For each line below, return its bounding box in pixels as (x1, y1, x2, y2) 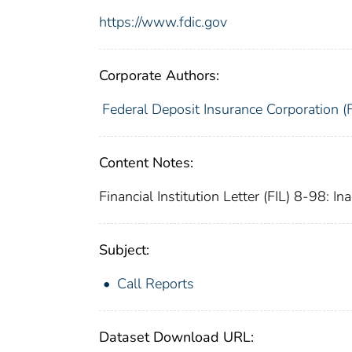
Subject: (99, 240, 149, 259)
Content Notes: (99, 152, 193, 172)
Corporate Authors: (99, 65, 219, 85)
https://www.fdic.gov (99, 12, 227, 31)
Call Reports (117, 273, 194, 293)
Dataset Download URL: (99, 327, 254, 346)
